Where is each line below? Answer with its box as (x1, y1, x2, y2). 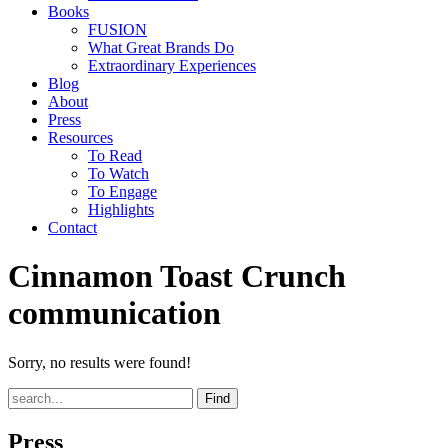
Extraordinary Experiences (88, 57, 256, 74)
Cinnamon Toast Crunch (8, 258, 346, 295)
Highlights (88, 201, 154, 218)
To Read (88, 147, 142, 164)
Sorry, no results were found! (8, 353, 191, 371)
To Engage (88, 183, 157, 200)
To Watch (88, 165, 149, 182)
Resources (48, 129, 113, 146)
